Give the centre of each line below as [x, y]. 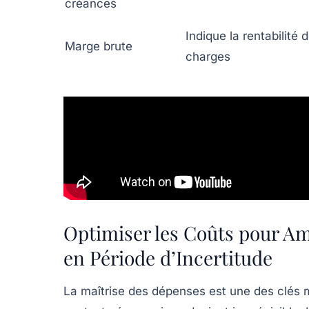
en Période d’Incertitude [168, 257]
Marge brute [99, 47]
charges [208, 57]
